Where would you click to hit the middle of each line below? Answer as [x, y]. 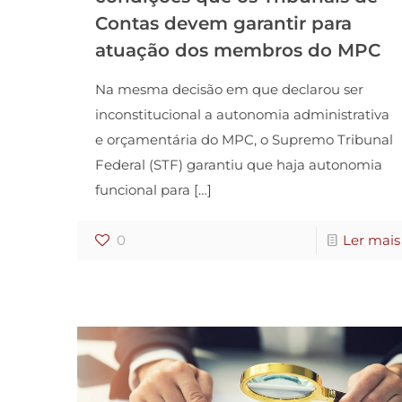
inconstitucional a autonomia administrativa [242, 115]
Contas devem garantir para [223, 24]
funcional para [142, 190]
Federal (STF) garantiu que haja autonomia [238, 165]
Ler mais [371, 240]
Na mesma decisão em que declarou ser [229, 90]
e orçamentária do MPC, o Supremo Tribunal [244, 140]
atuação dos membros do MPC [237, 51]
